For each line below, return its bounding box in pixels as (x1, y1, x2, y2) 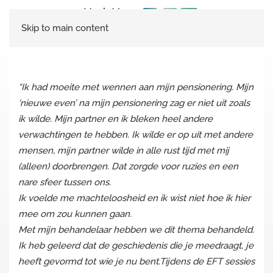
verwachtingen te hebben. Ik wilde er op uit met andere (18, 129, 253, 140)
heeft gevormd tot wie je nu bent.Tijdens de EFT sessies (18, 256, 255, 267)
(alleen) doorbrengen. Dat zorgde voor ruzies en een (18, 161, 238, 172)
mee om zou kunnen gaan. (18, 208, 132, 219)
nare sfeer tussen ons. (18, 177, 111, 188)
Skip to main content (21, 23, 108, 34)
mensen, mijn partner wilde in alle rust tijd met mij (18, 145, 229, 156)
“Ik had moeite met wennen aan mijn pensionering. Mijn (18, 82, 253, 93)
